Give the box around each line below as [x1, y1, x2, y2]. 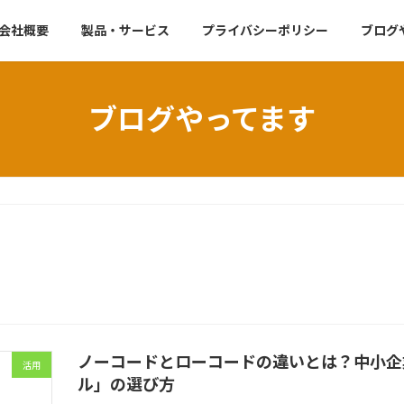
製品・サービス [81, 23, 170, 39]
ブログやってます [88, 100, 316, 136]
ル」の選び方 [78, 373, 176, 394]
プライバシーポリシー [202, 23, 328, 39]
